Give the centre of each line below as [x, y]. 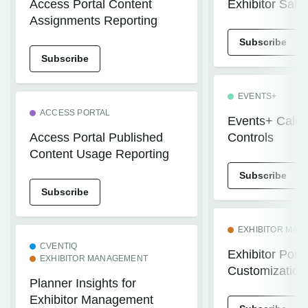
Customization [267, 271]
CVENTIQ [59, 246]
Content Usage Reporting [99, 154]
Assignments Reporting [93, 21]
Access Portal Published [96, 137]
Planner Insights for [83, 283]
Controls [251, 137]
